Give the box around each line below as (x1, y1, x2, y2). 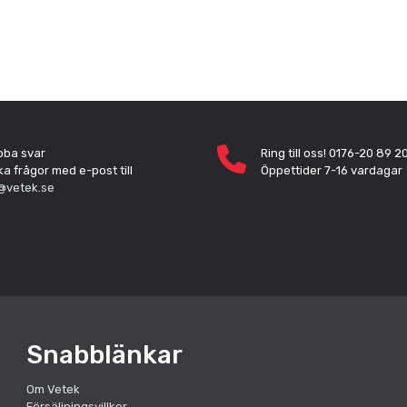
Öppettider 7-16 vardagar (261, 163, 402, 177)
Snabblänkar (26, 339, 183, 370)
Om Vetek (26, 382, 80, 396)
